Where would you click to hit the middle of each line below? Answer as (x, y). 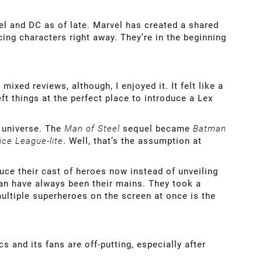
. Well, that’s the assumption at (132, 141)
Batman (210, 128)
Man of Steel (94, 128)
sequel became (158, 128)
